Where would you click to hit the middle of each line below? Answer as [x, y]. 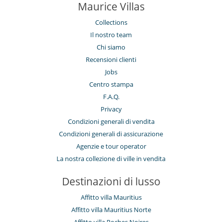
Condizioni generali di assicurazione [111, 134]
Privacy [111, 109]
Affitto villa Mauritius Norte [111, 209]
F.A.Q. [111, 96]
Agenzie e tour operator [111, 146]
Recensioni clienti [111, 59]
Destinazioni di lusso [111, 181]
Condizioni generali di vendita [111, 121]
